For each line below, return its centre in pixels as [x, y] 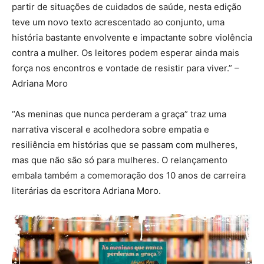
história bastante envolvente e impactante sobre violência [132, 37]
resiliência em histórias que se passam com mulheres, [125, 145]
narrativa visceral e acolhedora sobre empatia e [110, 129]
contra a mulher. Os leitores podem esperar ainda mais [126, 53]
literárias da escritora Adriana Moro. [86, 191]
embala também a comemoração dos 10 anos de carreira [129, 175]
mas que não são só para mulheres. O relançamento [120, 160]
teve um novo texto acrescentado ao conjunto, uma [118, 22]
